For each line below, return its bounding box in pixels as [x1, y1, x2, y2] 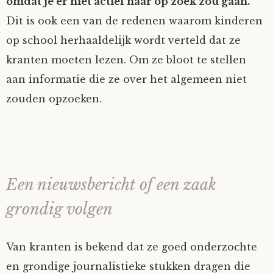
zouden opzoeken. [6, 93, 102, 105]
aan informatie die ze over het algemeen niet [6, 73, 247, 85]
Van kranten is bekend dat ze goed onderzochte [6, 241, 257, 253]
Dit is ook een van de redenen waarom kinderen [6, 15, 263, 27]
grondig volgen [6, 200, 113, 219]
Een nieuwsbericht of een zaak [6, 175, 216, 194]
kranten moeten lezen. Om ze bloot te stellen [6, 54, 246, 66]
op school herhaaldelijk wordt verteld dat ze [6, 34, 241, 46]
